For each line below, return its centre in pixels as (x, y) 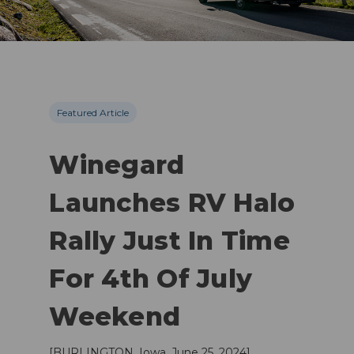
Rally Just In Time (169, 240)
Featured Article (93, 113)
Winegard (117, 164)
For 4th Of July (151, 278)
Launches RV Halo (172, 202)
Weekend (115, 316)
